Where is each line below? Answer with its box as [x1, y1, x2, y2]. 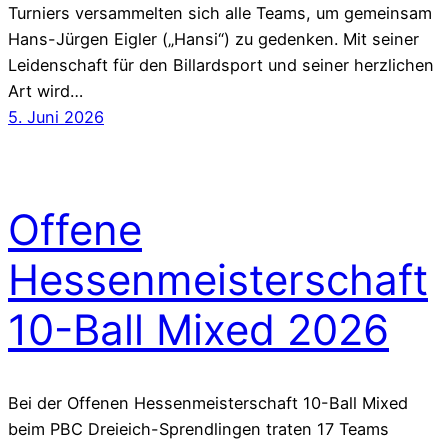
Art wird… [8, 81, 83, 102]
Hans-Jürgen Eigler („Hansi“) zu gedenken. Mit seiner [8, 29, 419, 50]
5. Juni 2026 [8, 107, 104, 128]
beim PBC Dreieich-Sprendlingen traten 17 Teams [8, 418, 389, 439]
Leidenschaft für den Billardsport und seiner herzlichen [8, 55, 434, 76]
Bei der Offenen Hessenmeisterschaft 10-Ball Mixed [8, 392, 408, 413]
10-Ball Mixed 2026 [8, 304, 389, 356]
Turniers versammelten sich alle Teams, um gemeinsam [8, 3, 432, 24]
